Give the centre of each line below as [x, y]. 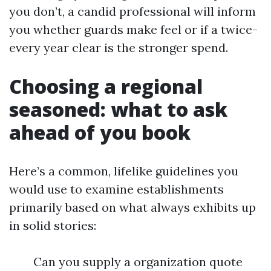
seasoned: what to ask [118, 109]
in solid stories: [53, 225]
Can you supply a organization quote [138, 262]
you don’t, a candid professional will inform [132, 11]
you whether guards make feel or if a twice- [133, 29]
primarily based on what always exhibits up [132, 207]
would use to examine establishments [116, 189]
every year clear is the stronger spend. [119, 47]
